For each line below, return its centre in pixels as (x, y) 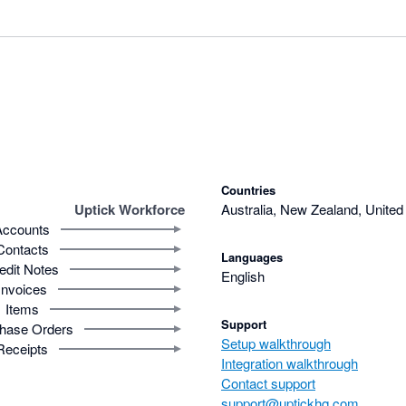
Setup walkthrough (276, 343)
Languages (252, 256)
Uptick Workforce (130, 209)
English (243, 275)
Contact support (268, 382)
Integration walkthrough (290, 362)
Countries (248, 189)
